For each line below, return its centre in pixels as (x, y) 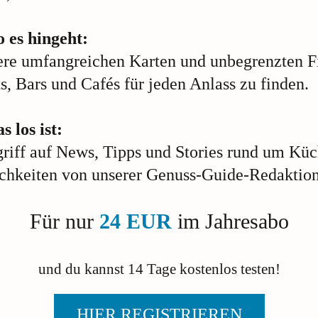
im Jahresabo (230, 221)
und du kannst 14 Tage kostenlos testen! (159, 268)
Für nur (64, 221)
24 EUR (135, 221)
